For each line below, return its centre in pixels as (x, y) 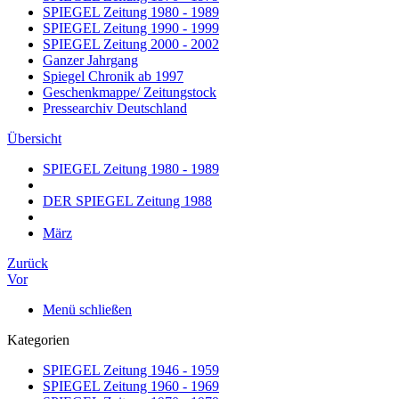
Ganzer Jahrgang (90, 60)
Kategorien (38, 340)
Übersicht (34, 138)
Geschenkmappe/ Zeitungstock (130, 92)
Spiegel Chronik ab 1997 (113, 76)
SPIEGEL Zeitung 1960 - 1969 (131, 386)
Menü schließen (87, 309)
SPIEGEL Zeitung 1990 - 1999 (131, 28)
